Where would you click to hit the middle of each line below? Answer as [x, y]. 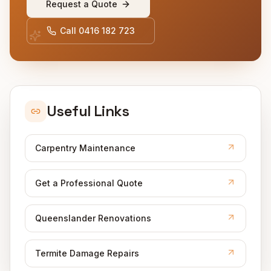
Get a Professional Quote [89, 183]
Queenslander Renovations [93, 218]
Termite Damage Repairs [87, 253]
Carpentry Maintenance [85, 148]
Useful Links [88, 111]
